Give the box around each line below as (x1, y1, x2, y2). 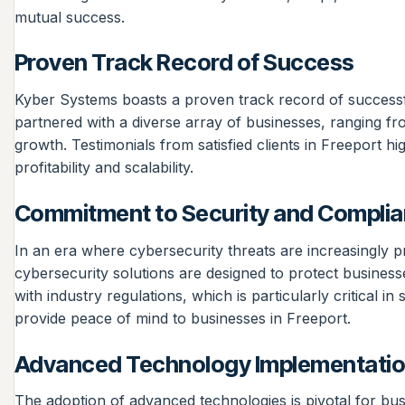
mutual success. (14, 7, 125, 26)
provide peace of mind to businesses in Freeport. (14, 308, 351, 327)
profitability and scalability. (14, 158, 193, 177)
